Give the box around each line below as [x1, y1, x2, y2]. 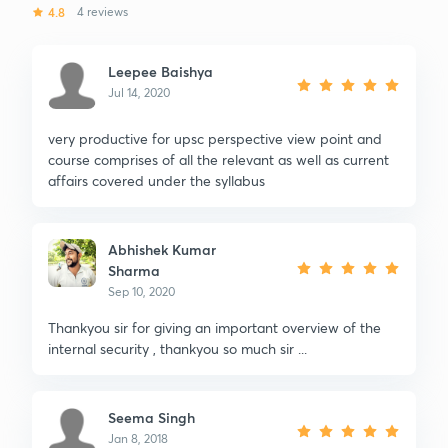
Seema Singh [108, 407, 195, 427]
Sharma [108, 260, 160, 280]
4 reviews [77, 3, 128, 19]
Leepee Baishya [108, 61, 213, 81]
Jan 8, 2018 [108, 430, 168, 446]
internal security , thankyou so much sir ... [48, 338, 307, 358]
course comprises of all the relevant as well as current [48, 149, 389, 169]
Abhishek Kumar [108, 239, 216, 259]
